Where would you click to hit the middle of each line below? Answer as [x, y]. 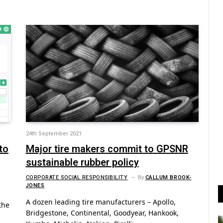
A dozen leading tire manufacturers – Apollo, [101, 202]
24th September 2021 [54, 134]
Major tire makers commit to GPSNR [107, 149]
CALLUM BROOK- [168, 178]
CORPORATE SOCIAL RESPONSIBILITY [77, 178]
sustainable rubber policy [82, 163]
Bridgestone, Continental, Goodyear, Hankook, [102, 213]
